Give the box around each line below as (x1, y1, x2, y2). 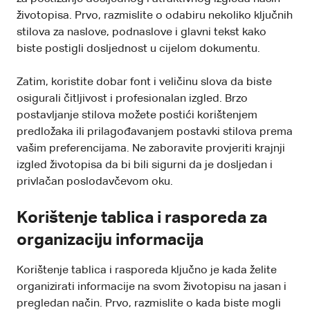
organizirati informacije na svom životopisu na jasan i (17, 281, 286, 293)
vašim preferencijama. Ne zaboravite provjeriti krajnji (17, 143, 285, 154)
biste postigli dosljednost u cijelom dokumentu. (17, 43, 260, 55)
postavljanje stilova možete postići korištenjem (17, 109, 257, 121)
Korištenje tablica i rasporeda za (17, 209, 267, 226)
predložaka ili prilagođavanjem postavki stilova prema (17, 126, 293, 138)
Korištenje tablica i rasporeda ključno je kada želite (17, 264, 277, 276)
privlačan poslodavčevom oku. (17, 176, 173, 188)
